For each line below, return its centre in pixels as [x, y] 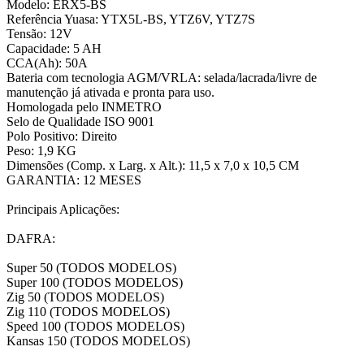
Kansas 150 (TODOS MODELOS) [98, 340]
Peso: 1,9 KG [41, 150]
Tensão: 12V [39, 33]
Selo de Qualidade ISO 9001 [80, 121]
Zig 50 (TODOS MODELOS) [85, 297]
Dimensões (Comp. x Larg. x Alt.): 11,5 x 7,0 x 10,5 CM [153, 165]
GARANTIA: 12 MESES [74, 180]
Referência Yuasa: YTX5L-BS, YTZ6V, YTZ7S [131, 19]
